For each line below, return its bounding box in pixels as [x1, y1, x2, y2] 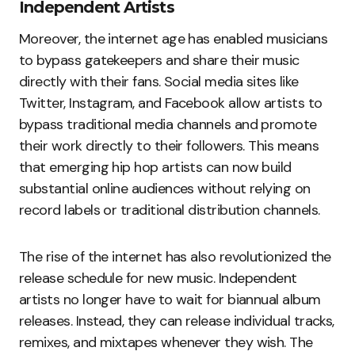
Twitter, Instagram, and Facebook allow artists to [19, 94, 323, 113]
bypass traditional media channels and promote [19, 115, 317, 135]
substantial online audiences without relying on [19, 179, 311, 199]
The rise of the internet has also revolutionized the [19, 247, 331, 267]
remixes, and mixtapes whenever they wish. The [19, 333, 313, 353]
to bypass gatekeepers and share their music [19, 51, 300, 71]
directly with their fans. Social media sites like [19, 72, 299, 92]
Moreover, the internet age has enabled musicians [19, 29, 328, 49]
